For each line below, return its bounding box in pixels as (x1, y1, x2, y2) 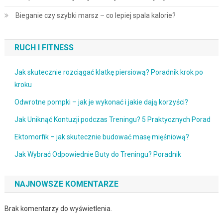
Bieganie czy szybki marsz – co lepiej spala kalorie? (15, 11, 176, 19)
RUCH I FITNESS (14, 42, 74, 52)
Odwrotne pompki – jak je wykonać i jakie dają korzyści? (14, 98, 188, 106)
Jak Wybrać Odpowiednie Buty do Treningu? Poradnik (14, 150, 181, 158)
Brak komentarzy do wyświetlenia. (4, 204, 112, 213)
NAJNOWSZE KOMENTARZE (14, 179, 118, 189)
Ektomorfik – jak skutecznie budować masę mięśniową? (14, 132, 189, 141)
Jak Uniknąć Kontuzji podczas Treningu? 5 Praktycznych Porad (14, 115, 211, 123)
